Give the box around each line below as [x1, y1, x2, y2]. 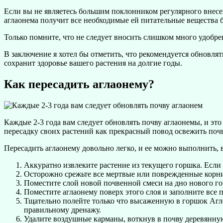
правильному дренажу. [24, 205, 101, 214]
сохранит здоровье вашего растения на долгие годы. [4, 59, 182, 68]
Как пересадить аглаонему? [4, 78, 154, 91]
